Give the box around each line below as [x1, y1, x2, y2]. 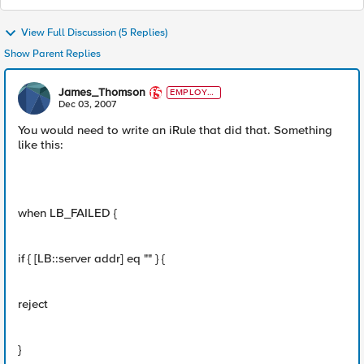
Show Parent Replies [4, 47, 101, 60]
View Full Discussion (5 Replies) [21, 26, 167, 40]
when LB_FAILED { [18, 206, 117, 220]
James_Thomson [58, 85, 145, 99]
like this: [18, 137, 63, 152]
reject [18, 297, 48, 311]
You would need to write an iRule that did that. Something [18, 123, 332, 137]
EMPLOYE [170, 87, 214, 97]
